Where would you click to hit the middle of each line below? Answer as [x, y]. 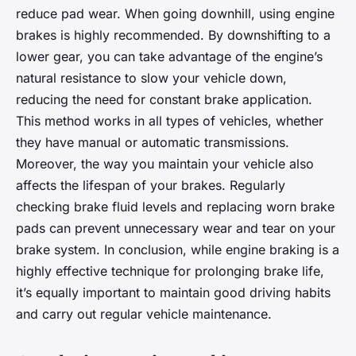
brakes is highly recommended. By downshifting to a [173, 35]
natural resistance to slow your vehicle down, [151, 77]
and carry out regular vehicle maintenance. [144, 313]
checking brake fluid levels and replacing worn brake [175, 206]
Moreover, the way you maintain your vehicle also [165, 163]
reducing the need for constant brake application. [164, 99]
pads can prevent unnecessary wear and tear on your [176, 228]
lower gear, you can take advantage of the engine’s [169, 56]
